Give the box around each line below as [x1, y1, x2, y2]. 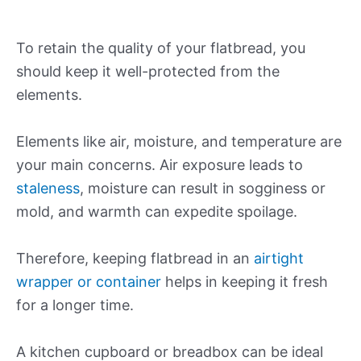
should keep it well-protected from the [16, 63, 280, 81]
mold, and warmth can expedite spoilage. [16, 203, 297, 221]
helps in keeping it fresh [161, 272, 328, 290]
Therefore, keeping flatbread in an [16, 249, 254, 267]
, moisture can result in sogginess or [80, 180, 326, 197]
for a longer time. [16, 296, 134, 313]
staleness [16, 180, 80, 197]
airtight [254, 249, 304, 267]
